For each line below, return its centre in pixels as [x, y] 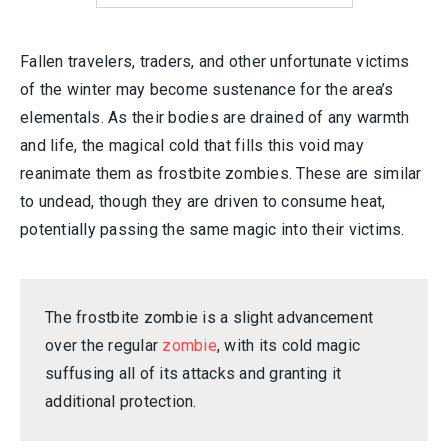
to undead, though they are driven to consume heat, [203, 201]
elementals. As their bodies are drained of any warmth [215, 117]
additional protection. [121, 401]
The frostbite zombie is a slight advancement [209, 317]
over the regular [104, 345]
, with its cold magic [288, 345]
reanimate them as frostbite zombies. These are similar [221, 173]
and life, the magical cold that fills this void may [192, 145]
